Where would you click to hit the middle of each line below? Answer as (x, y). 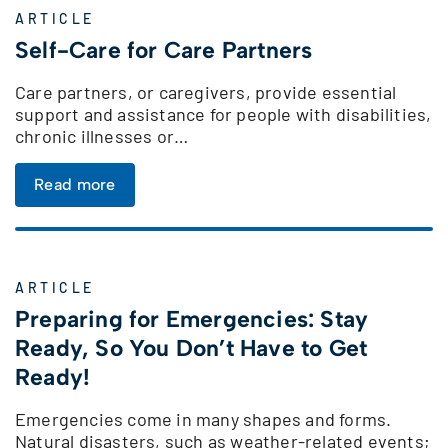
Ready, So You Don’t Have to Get (191, 347)
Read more (75, 184)
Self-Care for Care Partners (164, 49)
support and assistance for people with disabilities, (223, 113)
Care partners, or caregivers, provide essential (206, 91)
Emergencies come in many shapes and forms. (203, 418)
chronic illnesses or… (102, 135)
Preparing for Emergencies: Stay (192, 318)
